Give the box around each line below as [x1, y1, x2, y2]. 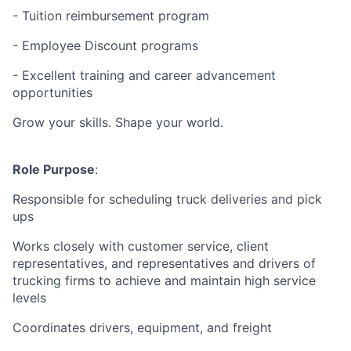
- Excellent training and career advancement [13, 67, 276, 83]
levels [13, 290, 46, 306]
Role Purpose [13, 161, 95, 177]
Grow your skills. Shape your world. [13, 114, 223, 130]
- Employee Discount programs [13, 38, 198, 53]
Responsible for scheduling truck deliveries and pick [13, 191, 322, 207]
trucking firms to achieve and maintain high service [13, 273, 316, 288]
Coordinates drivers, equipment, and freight [13, 320, 272, 335]
